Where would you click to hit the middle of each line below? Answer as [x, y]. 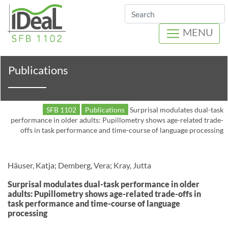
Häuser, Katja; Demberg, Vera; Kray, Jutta [79, 165]
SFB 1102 [61, 110]
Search [145, 20]
